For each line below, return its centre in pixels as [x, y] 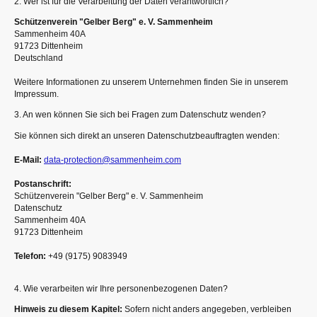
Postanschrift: [43, 184]
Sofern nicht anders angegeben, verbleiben [207, 310]
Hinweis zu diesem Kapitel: [68, 310]
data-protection [73, 160]
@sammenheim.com [142, 160]
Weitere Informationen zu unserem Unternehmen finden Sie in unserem [151, 82]
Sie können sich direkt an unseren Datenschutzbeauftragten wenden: [147, 136]
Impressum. [36, 94]
